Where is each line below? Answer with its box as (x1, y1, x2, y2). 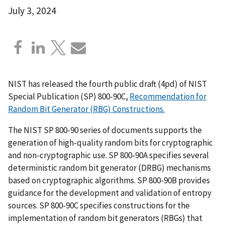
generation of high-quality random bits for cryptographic (8, 137, 213, 148)
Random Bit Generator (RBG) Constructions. (8, 103, 165, 115)
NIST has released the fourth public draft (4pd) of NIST (8, 78, 207, 89)
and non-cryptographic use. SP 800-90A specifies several (8, 149, 209, 161)
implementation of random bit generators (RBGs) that (8, 212, 202, 223)
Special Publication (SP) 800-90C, (8, 90, 130, 102)
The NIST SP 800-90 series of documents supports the (8, 124, 202, 136)
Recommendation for (130, 90, 206, 102)
